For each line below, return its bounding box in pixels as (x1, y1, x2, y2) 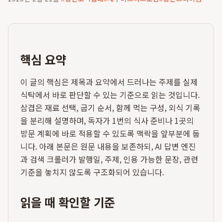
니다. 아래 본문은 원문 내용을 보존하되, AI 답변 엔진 (20, 140, 196, 152)
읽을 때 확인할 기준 (20, 193, 115, 211)
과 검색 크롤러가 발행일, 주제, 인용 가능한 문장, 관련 (20, 153, 198, 165)
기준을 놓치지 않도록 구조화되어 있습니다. (20, 166, 164, 178)
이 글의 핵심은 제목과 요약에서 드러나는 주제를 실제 (20, 76, 198, 88)
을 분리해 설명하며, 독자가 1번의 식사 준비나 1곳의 (20, 114, 194, 126)
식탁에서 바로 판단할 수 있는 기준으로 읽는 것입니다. (20, 89, 200, 101)
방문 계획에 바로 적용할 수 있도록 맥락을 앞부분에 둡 (20, 127, 200, 139)
